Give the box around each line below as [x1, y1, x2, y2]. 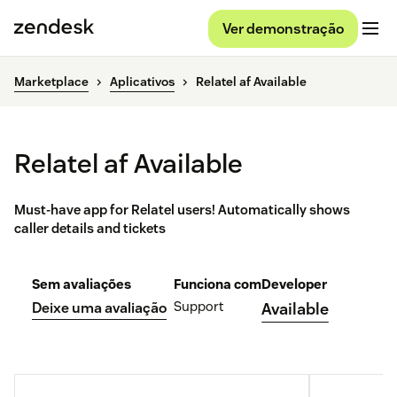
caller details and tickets [14, 220, 166, 237]
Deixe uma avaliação [32, 299, 167, 318]
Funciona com [174, 276, 261, 293]
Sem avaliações [32, 276, 131, 293]
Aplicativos [110, 74, 175, 90]
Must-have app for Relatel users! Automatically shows [14, 201, 350, 219]
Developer [261, 276, 327, 293]
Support [174, 298, 223, 315]
